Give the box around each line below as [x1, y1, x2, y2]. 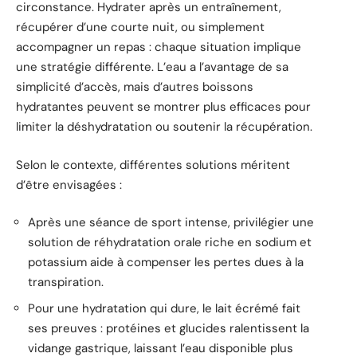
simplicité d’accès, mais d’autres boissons [16, 79, 253, 96]
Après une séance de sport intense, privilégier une [28, 214, 314, 231]
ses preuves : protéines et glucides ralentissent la [28, 320, 309, 336]
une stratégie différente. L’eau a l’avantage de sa [16, 59, 288, 76]
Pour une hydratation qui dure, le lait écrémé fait [28, 300, 300, 316]
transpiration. [28, 274, 104, 291]
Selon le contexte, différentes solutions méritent [16, 156, 290, 173]
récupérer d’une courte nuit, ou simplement [16, 19, 265, 36]
